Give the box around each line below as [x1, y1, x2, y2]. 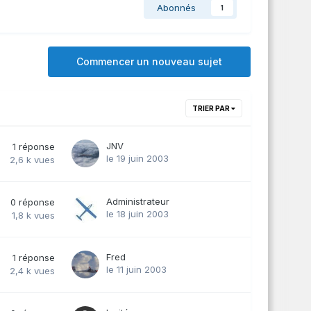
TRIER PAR [192, 103, 231, 112]
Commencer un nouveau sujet [76, 55, 222, 67]
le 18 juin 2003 [106, 208, 169, 219]
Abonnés [157, 1, 196, 13]
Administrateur [106, 195, 169, 207]
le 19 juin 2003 [106, 152, 169, 164]
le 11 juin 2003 [106, 263, 167, 275]
